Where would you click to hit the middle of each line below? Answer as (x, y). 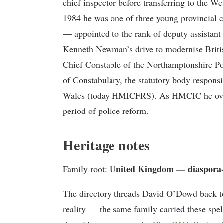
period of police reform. (106, 110)
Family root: (86, 168)
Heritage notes (107, 145)
